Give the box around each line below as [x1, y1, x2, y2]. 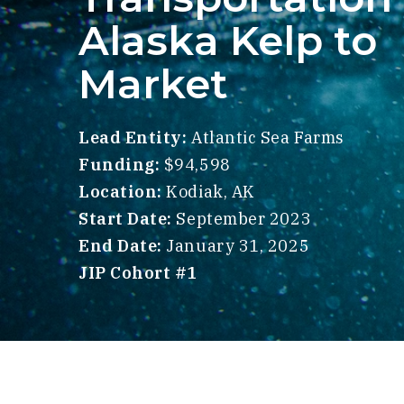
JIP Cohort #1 [78, 262, 198, 283]
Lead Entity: [78, 127, 192, 148]
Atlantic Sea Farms [191, 127, 344, 148]
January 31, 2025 [161, 235, 310, 256]
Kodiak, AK [166, 181, 255, 202]
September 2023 [176, 208, 312, 229]
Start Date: [78, 208, 177, 229]
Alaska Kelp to [78, 15, 377, 65]
